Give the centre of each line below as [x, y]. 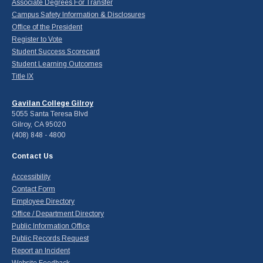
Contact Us [32, 156]
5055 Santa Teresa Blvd [50, 114]
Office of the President [47, 27]
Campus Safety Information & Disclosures [78, 14]
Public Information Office [51, 226]
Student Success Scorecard [56, 51]
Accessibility [31, 176]
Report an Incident [41, 250]
